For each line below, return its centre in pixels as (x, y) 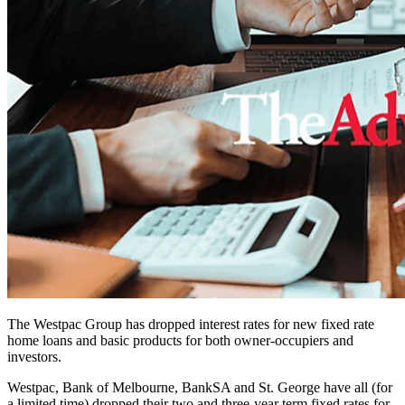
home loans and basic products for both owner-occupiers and (180, 341)
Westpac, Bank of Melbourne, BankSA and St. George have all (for (200, 388)
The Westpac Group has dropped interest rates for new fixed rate (191, 325)
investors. (34, 357)
